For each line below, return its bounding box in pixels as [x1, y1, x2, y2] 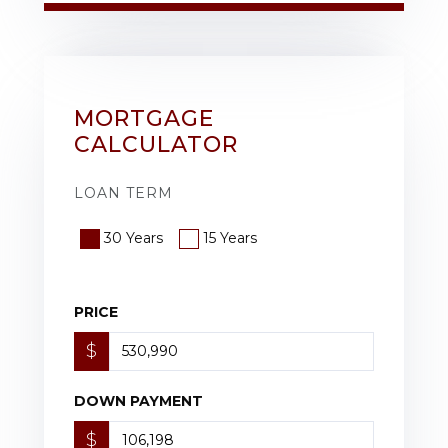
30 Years [104, 228, 163, 247]
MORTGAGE [74, 104, 214, 132]
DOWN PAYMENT [74, 391, 203, 410]
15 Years [203, 228, 257, 247]
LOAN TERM [74, 183, 173, 202]
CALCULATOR [74, 130, 238, 158]
